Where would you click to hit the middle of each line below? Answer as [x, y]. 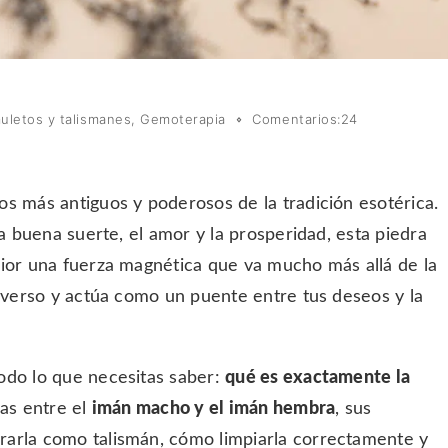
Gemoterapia [183, 119]
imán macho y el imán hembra [213, 409]
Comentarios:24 [305, 119]
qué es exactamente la [318, 378]
